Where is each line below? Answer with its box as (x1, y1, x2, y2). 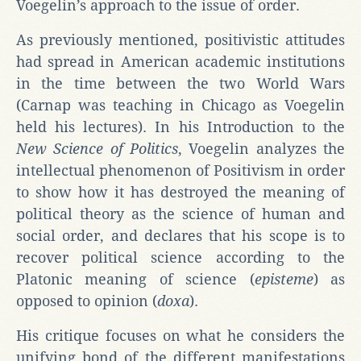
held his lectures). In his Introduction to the (16, 118, 345, 135)
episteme (254, 270, 313, 288)
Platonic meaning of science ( (16, 270, 255, 288)
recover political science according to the (16, 248, 345, 266)
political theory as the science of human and (16, 205, 345, 222)
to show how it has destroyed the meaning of (16, 183, 345, 201)
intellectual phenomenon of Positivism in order (16, 161, 345, 179)
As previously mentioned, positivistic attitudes (16, 31, 345, 48)
